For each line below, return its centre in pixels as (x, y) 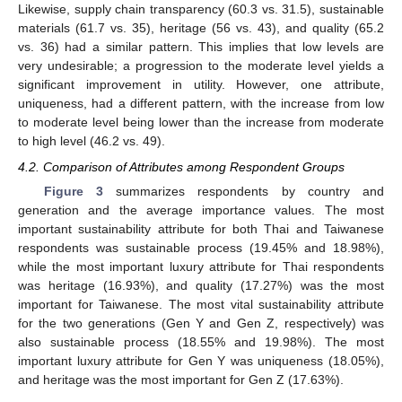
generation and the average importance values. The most (201, 210)
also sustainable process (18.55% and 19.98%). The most (201, 341)
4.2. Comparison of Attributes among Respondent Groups (181, 166)
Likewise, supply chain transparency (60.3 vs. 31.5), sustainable (201, 9)
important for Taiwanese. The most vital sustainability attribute (201, 304)
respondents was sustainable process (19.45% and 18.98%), (201, 247)
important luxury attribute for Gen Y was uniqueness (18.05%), (201, 360)
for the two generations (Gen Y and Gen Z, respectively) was (201, 323)
